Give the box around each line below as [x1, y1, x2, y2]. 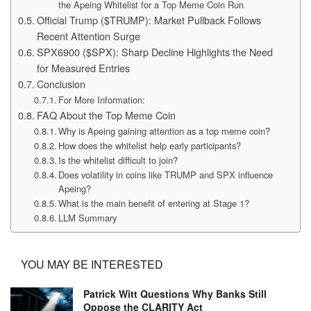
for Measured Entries [36, 60, 130, 75]
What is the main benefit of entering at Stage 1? [58, 196, 250, 210]
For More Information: [58, 92, 146, 106]
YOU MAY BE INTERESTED [21, 255, 163, 272]
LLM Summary [58, 210, 117, 224]
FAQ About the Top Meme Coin [36, 107, 176, 122]
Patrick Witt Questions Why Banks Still [83, 286, 267, 301]
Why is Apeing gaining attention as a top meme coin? [58, 124, 271, 137]
